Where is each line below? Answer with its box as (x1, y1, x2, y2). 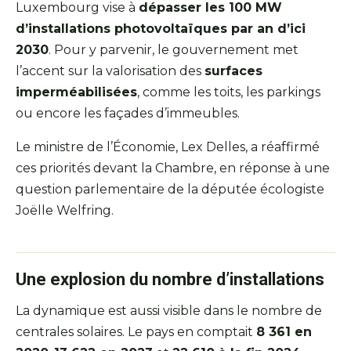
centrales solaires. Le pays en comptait (16, 324, 256, 340)
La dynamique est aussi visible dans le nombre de (16, 303, 322, 319)
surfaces (204, 63, 262, 79)
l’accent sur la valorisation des (16, 63, 204, 79)
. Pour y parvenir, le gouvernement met (49, 42, 299, 58)
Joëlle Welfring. (16, 203, 114, 219)
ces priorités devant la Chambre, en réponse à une (16, 161, 330, 176)
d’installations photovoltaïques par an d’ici (16, 21, 306, 37)
